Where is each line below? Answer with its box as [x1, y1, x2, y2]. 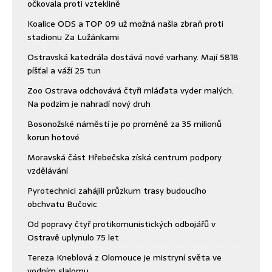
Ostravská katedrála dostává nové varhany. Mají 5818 [27, 50, 239, 64]
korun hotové [27, 130, 80, 144]
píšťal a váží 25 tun [27, 63, 101, 77]
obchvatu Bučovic [27, 197, 97, 211]
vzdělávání [27, 163, 68, 177]
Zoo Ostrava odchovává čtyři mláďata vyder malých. [27, 83, 234, 97]
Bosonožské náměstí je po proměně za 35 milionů [27, 117, 222, 131]
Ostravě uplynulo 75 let [27, 230, 119, 244]
